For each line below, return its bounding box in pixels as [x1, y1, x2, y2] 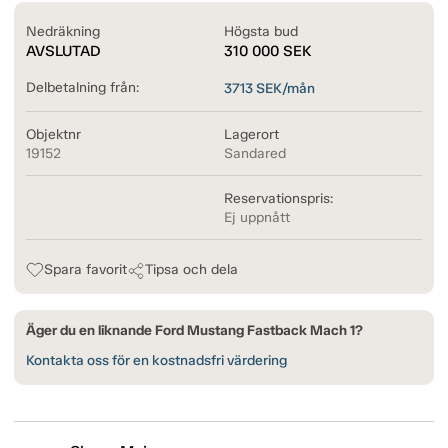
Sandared [224, 145, 286, 163]
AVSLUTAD [26, 42, 101, 61]
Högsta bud [224, 23, 298, 41]
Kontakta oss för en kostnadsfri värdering [26, 352, 287, 370]
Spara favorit [44, 261, 127, 279]
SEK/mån [253, 80, 315, 98]
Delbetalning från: [26, 79, 139, 97]
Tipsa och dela [145, 261, 238, 279]
